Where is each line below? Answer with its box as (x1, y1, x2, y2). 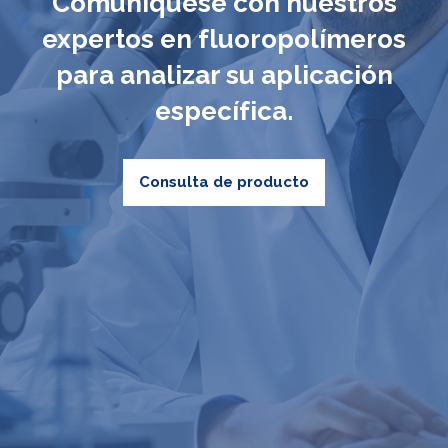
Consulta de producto (139, 172, 309, 191)
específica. (155, 95, 293, 126)
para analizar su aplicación (55, 59, 393, 90)
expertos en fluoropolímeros (42, 23, 406, 54)
